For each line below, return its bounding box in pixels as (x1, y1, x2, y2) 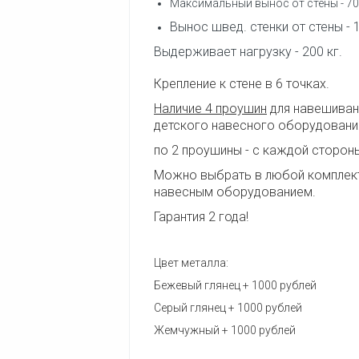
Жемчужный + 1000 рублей (154, 324, 298, 337)
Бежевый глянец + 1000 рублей (154, 279, 317, 292)
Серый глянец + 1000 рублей (154, 301, 302, 314)
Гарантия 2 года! (154, 209, 248, 224)
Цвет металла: (154, 256, 228, 269)
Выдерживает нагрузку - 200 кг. (154, 44, 342, 59)
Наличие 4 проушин (154, 101, 267, 116)
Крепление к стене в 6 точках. (154, 76, 329, 91)
